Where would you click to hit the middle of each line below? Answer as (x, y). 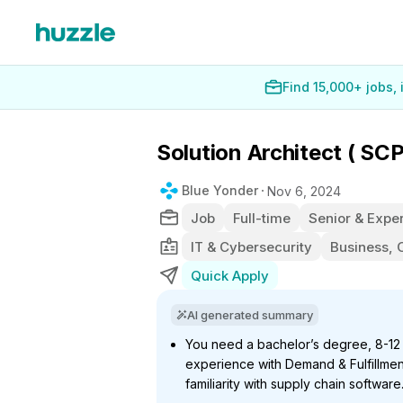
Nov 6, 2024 (304, 191)
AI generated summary (250, 315)
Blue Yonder (220, 190)
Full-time (262, 218)
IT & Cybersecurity (251, 246)
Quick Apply (230, 275)
